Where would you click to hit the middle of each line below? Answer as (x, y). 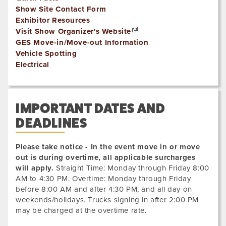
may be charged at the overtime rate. (81, 211)
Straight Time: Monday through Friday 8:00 (131, 168)
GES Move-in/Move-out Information (82, 43)
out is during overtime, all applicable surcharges (106, 158)
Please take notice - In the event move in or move (108, 147)
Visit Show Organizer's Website (73, 32)
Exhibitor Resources (53, 20)
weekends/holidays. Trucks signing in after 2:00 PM (107, 200)
